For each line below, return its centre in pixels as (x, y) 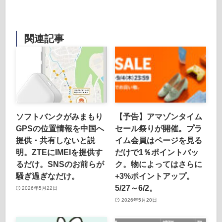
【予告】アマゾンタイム (159, 117)
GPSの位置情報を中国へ (60, 129)
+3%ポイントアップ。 (155, 176)
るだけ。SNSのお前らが (60, 164)
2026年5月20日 (139, 200)
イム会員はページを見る (159, 140)
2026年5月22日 (40, 188)
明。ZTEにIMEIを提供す (59, 152)
